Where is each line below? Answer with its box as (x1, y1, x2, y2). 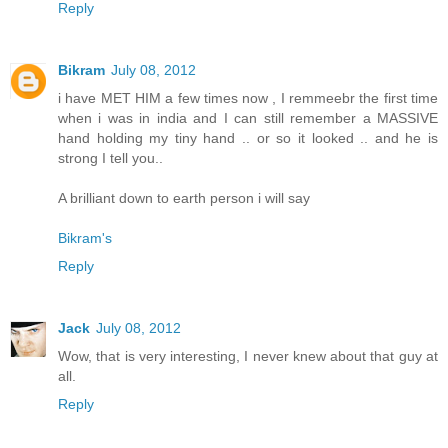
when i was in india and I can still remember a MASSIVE (58, 110, 438, 127)
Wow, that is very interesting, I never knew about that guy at (58, 348, 438, 365)
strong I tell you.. (58, 150, 163, 167)
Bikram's (58, 230, 112, 247)
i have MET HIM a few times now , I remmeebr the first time (58, 90, 438, 107)
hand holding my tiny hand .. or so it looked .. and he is (58, 130, 438, 147)
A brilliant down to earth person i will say (58, 190, 310, 207)
